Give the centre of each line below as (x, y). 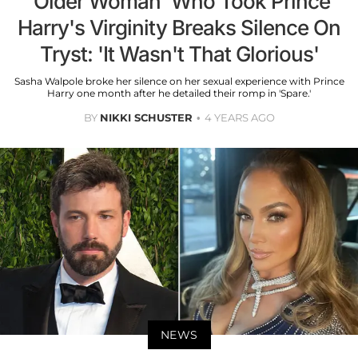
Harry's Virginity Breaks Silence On (179, 27)
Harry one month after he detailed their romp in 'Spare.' (179, 93)
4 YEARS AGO (239, 117)
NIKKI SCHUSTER (146, 117)
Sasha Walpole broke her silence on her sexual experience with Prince (179, 81)
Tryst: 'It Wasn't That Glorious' (179, 54)
